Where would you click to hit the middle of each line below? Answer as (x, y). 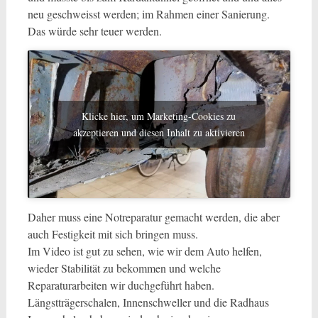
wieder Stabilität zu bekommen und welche (124, 268)
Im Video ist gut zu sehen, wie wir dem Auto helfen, (144, 251)
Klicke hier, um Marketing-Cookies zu (159, 116)
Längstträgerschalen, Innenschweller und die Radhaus (148, 302)
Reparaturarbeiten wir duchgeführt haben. (121, 285)
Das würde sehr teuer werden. (94, 31)
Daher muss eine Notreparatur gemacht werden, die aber (153, 217)
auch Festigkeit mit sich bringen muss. (113, 234)
